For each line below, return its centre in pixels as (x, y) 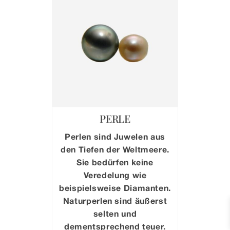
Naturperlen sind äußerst (115, 201)
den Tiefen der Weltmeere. (115, 149)
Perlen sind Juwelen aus (115, 137)
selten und (115, 214)
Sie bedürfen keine (115, 162)
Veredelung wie (115, 175)
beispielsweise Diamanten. (115, 188)
